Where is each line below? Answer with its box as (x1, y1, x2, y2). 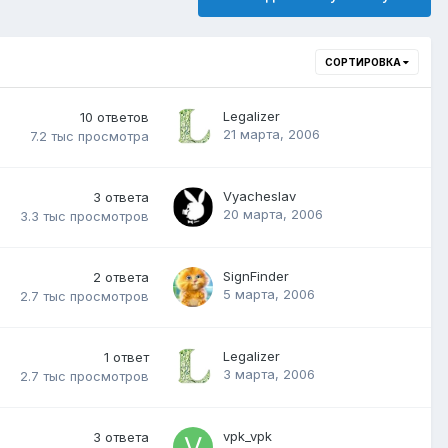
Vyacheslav (223, 187, 296, 204)
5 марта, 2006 (223, 285, 315, 302)
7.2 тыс (30, 128, 74, 145)
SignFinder (223, 267, 289, 284)
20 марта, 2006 (223, 205, 323, 222)
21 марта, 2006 (223, 125, 320, 142)
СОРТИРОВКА (325, 55, 403, 68)
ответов (97, 108, 149, 125)
